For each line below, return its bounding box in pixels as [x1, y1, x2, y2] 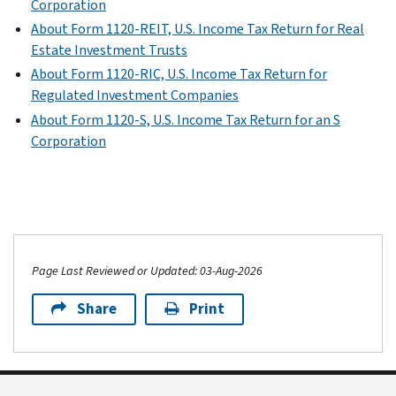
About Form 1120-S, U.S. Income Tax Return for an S [31, 110, 340, 129]
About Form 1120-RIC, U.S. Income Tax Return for [31, 65, 327, 84]
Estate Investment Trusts [31, 41, 187, 60]
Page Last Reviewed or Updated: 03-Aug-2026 [32, 262, 263, 279]
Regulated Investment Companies [31, 86, 239, 105]
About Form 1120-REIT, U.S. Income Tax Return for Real [31, 19, 364, 39]
